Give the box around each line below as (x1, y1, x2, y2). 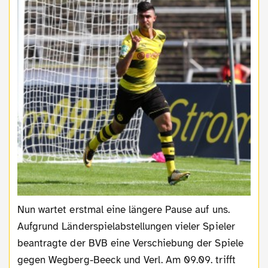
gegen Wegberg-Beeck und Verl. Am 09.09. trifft (17, 253, 236, 266)
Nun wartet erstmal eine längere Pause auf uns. (17, 203, 25, 216)
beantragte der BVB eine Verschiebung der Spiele (17, 236, 243, 249)
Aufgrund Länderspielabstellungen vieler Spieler (17, 220, 235, 233)
